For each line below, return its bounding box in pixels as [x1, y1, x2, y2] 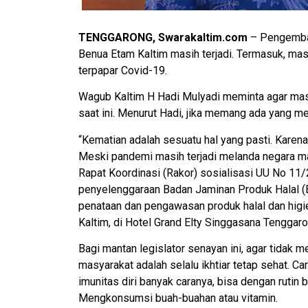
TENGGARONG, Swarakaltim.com [78, 30, 247, 44]
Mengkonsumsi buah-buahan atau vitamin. [78, 291, 278, 305]
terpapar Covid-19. [78, 63, 167, 77]
